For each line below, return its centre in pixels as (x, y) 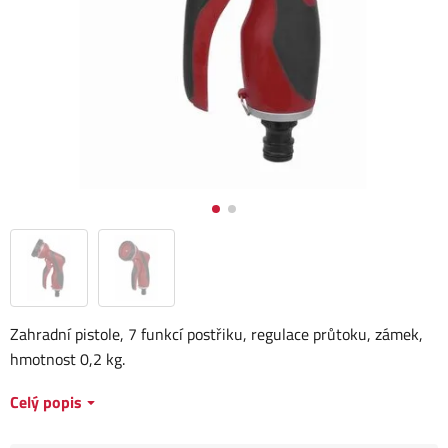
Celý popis (46, 402)
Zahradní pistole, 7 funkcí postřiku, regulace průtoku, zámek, (216, 334)
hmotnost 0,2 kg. (67, 359)
